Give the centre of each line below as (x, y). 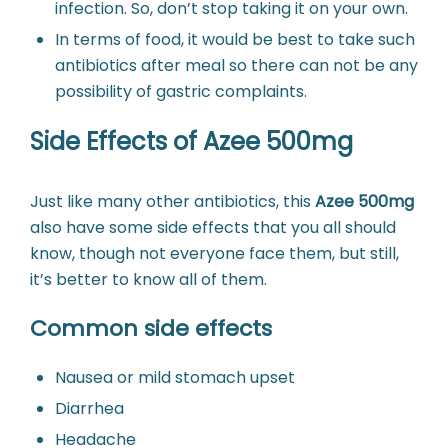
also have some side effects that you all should (213, 227)
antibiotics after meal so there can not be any (236, 65)
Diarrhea (89, 408)
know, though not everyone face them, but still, (214, 253)
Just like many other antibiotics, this (170, 201)
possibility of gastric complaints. (181, 91)
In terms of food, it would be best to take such (235, 39)
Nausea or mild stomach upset (175, 377)
